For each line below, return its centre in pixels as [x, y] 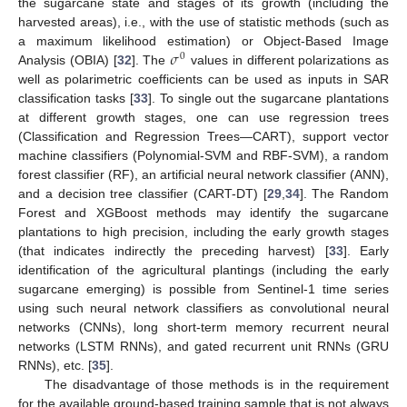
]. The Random [344, 193]
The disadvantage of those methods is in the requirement [216, 384]
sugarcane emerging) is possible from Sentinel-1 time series [203, 288]
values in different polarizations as [288, 60]
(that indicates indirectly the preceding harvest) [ [174, 250]
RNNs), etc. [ [55, 365]
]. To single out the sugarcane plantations [268, 98]
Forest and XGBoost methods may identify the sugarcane [203, 212]
